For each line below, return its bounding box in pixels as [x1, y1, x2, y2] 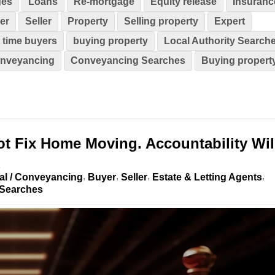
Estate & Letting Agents [152, 171, 262, 182]
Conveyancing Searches [71, 55, 185, 66]
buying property [73, 35, 148, 46]
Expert [214, 15, 245, 26]
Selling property [124, 15, 198, 26]
